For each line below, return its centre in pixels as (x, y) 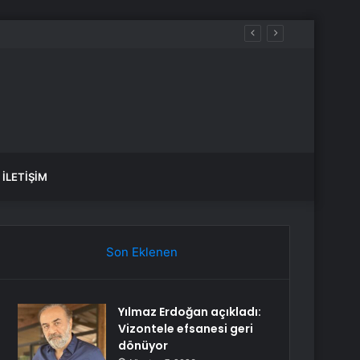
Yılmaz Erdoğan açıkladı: (190, 312)
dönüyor (143, 346)
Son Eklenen (141, 252)
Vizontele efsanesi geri (186, 329)
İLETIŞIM (25, 177)
